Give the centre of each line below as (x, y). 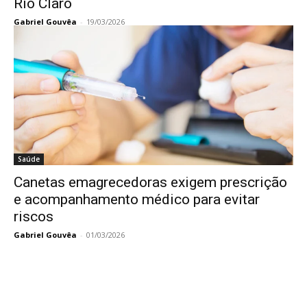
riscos (34, 217)
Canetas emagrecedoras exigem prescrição (150, 182)
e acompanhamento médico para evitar (137, 199)
